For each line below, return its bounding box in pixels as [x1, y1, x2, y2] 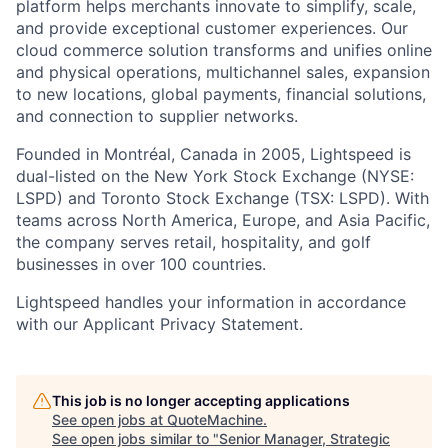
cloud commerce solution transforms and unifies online [16, 40, 432, 61]
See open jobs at [52, 411, 167, 429]
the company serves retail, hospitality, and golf [16, 232, 371, 253]
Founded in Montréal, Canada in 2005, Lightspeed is [16, 144, 411, 165]
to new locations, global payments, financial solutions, [16, 84, 426, 105]
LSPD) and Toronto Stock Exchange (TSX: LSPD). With [16, 188, 429, 209]
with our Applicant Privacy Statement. [16, 314, 303, 335]
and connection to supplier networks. [16, 106, 298, 127]
